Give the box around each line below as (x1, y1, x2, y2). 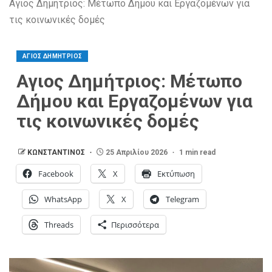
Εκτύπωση (157, 168, 195, 179)
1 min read (179, 148, 216, 157)
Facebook (38, 168, 73, 179)
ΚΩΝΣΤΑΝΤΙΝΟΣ (27, 148, 87, 157)
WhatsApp (44, 193, 82, 205)
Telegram (166, 193, 199, 205)
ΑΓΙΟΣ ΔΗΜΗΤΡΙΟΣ (22, 52, 83, 59)
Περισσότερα (111, 219, 159, 230)
